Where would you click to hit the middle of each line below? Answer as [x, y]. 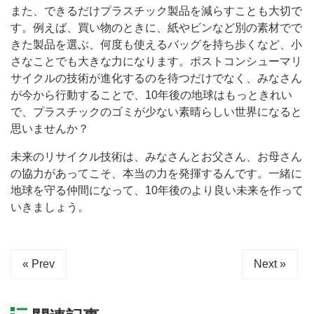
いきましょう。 [50, 207]
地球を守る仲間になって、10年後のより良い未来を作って [157, 190]
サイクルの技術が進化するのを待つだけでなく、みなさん [156, 78]
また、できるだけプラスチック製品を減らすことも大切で [156, 11]
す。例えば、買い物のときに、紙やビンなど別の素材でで [156, 27]
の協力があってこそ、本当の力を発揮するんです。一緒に [156, 173]
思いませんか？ [50, 128]
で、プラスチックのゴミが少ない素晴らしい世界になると [156, 111]
